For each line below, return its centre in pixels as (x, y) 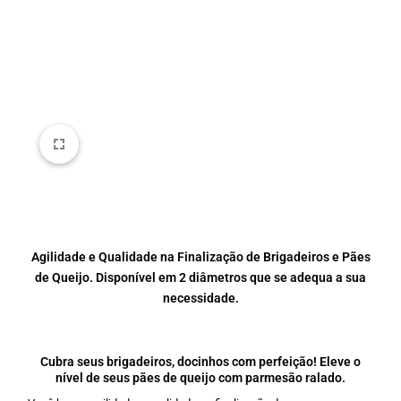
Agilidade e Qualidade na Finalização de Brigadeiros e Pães (200, 257)
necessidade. (200, 298)
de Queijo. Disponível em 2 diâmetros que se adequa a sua (200, 277)
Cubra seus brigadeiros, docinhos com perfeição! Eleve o (200, 362)
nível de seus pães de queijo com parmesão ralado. (200, 378)
